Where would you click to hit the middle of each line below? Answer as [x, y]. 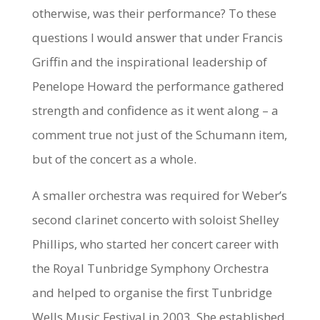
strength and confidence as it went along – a [155, 110]
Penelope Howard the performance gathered [158, 86]
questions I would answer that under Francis [157, 37]
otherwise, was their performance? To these [154, 13]
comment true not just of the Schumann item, [159, 134]
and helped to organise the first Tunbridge [152, 292]
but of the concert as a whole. [114, 159]
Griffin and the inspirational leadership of [149, 61]
